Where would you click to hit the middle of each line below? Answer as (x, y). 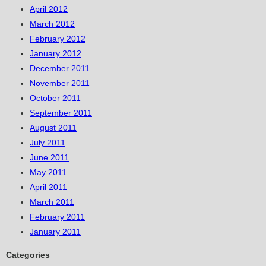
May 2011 (48, 172)
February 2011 (57, 217)
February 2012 (58, 39)
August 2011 (53, 128)
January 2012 (56, 54)
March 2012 (52, 24)
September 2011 (61, 113)
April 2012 (49, 9)
